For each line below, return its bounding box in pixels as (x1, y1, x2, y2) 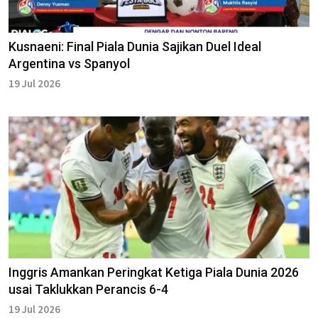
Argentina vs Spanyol (9, 55, 130, 71)
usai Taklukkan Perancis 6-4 (9, 281, 168, 297)
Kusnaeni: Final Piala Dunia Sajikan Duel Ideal (9, 38, 261, 54)
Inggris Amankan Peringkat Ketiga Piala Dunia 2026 (9, 264, 299, 280)
